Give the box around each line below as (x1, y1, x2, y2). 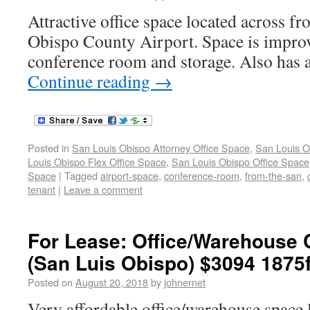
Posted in (28, 140, 69, 155)
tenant (28, 182, 55, 197)
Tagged (64, 168, 98, 183)
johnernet (164, 275, 206, 289)
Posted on (28, 275, 73, 289)
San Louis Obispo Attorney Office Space (72, 140, 250, 155)
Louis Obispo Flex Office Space (28, 154, 166, 169)
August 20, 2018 (75, 275, 148, 289)
